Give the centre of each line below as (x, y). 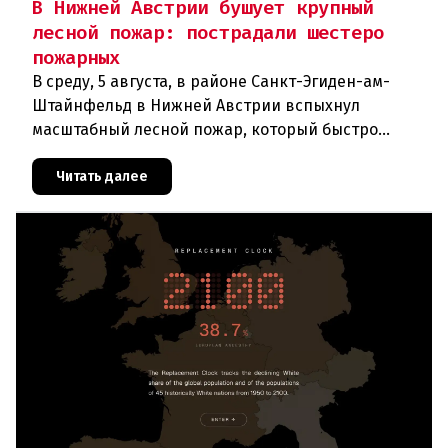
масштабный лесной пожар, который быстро (205, 129)
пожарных (76, 57)
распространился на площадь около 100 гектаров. (226, 153)
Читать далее (102, 176)
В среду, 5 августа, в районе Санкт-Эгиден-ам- (211, 81)
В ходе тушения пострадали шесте (165, 177)
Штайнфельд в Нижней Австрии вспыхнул (196, 105)
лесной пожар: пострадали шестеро (208, 32)
